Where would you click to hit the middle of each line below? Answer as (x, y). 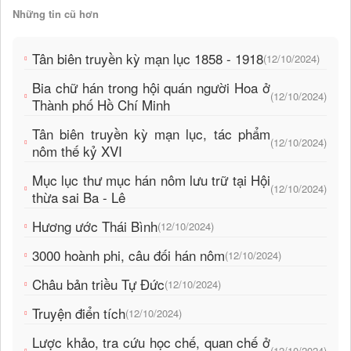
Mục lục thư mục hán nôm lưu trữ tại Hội (151, 180)
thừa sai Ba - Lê (79, 197)
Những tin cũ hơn (56, 14)
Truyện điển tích (79, 313)
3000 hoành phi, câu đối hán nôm (128, 255)
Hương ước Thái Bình (95, 226)
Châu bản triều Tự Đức (98, 284)
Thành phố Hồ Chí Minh (101, 105)
